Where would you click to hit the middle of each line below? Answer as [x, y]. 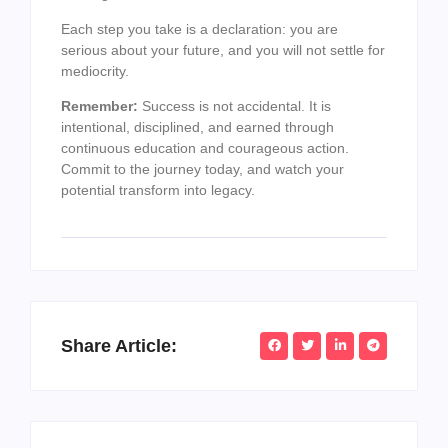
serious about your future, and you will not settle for [223, 49]
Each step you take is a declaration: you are [199, 28]
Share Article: [119, 346]
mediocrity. [95, 70]
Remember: [99, 106]
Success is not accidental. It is [234, 106]
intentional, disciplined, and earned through [197, 127]
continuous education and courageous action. [205, 148]
